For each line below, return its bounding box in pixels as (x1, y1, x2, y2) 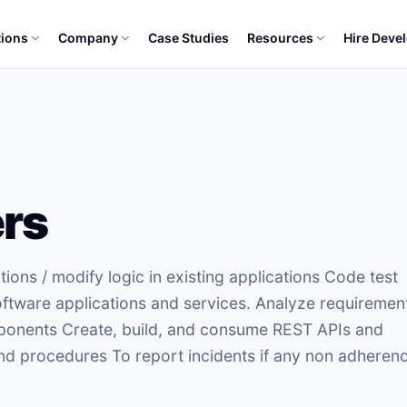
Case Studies (147, 29, 229, 45)
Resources (246, 29, 313, 45)
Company (57, 29, 118, 45)
